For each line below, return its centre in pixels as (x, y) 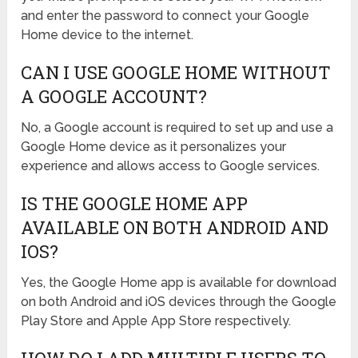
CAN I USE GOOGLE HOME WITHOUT (176, 73)
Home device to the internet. (107, 35)
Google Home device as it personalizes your (154, 147)
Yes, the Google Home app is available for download (179, 283)
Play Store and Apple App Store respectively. (156, 321)
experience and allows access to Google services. (171, 166)
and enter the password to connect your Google (165, 16)
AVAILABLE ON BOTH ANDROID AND (175, 228)
